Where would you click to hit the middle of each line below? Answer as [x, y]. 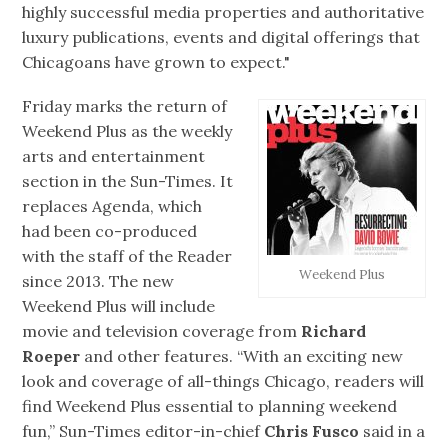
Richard [334, 331]
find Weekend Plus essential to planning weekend [210, 406]
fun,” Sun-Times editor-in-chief [143, 431]
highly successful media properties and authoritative [223, 12]
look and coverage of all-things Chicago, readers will [223, 381]
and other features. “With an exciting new [242, 356]
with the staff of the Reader [127, 256]
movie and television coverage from [162, 331]
